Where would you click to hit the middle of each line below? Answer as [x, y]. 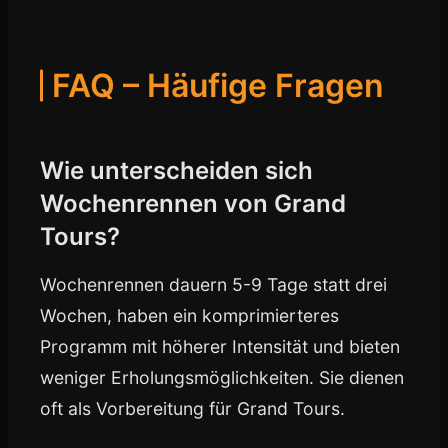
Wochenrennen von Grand [193, 203]
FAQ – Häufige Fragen [218, 85]
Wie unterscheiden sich [176, 170]
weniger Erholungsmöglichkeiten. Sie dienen [222, 377]
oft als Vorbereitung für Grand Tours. [192, 408]
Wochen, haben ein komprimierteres [189, 315]
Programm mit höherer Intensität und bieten [220, 346]
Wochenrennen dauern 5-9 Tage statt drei [213, 284]
